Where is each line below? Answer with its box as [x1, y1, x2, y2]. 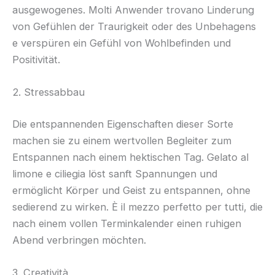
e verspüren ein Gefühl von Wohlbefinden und [12, 36, 231, 49]
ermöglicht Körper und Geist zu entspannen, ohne [12, 184, 250, 196]
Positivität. [12, 53, 60, 66]
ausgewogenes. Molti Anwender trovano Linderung [12, 3, 254, 16]
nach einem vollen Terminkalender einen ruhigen [12, 217, 241, 230]
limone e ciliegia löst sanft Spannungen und [12, 167, 217, 180]
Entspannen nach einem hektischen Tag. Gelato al [12, 150, 249, 163]
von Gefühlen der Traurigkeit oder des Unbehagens [12, 20, 256, 33]
